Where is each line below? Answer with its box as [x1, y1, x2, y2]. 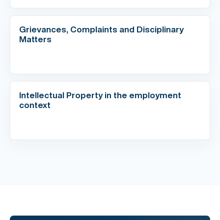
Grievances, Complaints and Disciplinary [19, 25, 184, 33]
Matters [19, 34, 54, 43]
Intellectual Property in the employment [19, 90, 181, 99]
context [19, 100, 51, 109]
